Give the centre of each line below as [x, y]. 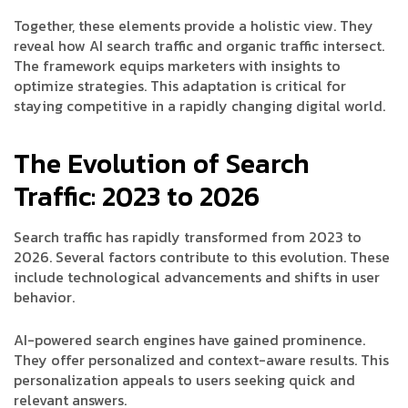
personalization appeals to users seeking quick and [184, 380]
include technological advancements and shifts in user [197, 277]
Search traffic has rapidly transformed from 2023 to [188, 237]
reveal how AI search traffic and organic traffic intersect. [199, 46]
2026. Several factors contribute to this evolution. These [202, 257]
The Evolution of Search [162, 164]
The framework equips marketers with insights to [177, 66]
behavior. [44, 297]
